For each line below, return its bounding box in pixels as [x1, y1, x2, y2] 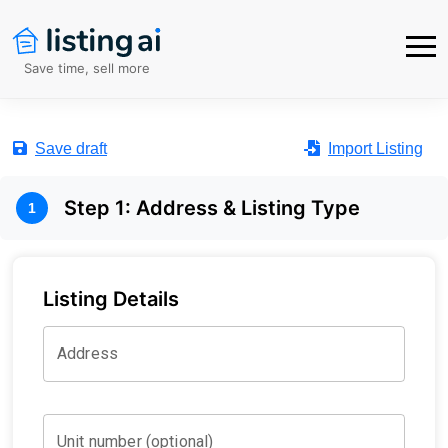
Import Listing [328, 140, 423, 157]
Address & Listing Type [136, 196, 360, 220]
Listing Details [43, 287, 179, 311]
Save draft [35, 140, 107, 157]
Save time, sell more [24, 59, 150, 76]
